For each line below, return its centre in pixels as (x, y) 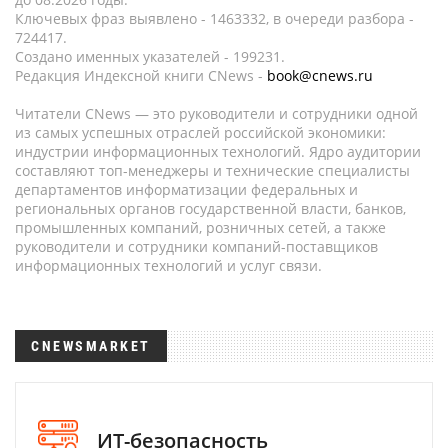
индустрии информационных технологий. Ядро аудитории (218, 151)
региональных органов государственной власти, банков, (210, 208)
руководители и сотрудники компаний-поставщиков (196, 246)
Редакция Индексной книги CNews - (141, 75)
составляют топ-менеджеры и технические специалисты (212, 170)
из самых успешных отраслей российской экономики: (200, 132)
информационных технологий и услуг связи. (168, 265)
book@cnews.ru (320, 75)
